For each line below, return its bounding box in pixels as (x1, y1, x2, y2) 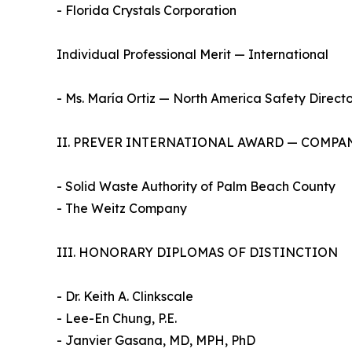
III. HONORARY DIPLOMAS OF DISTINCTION (57, 244, 338, 260)
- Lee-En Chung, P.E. (57, 310, 185, 326)
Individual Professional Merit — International (57, 46, 336, 62)
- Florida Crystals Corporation (57, 2, 236, 18)
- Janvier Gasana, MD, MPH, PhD (57, 332, 263, 348)
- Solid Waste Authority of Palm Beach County (57, 178, 343, 194)
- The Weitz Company (57, 200, 187, 216)
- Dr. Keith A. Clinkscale (57, 288, 201, 304)
